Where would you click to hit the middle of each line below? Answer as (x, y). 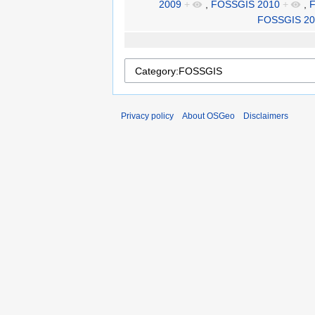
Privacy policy (147, 116)
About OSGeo (208, 116)
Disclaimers (266, 116)
